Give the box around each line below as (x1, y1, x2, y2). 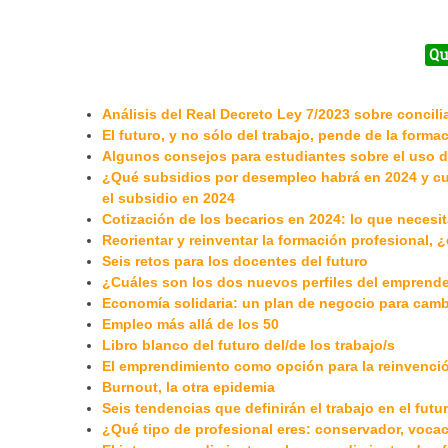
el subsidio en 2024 (102, 190, 235, 207)
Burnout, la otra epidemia (102, 379, 275, 396)
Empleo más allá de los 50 (102, 316, 279, 333)
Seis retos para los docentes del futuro (102, 253, 368, 270)
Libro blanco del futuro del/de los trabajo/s (102, 337, 395, 354)
